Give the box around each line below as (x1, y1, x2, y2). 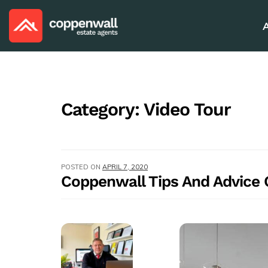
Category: (61, 99, 144, 120)
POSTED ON (61, 163, 102, 172)
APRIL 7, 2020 (102, 163, 148, 172)
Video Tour (144, 99, 231, 120)
